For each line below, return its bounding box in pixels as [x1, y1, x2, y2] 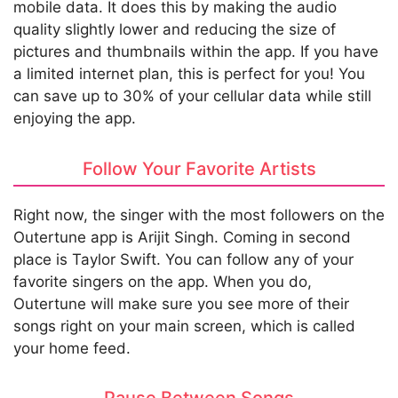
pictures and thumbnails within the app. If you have [13, 43, 378, 61]
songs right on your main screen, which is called [13, 316, 355, 335]
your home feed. [13, 338, 131, 357]
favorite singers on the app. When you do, [13, 272, 312, 291]
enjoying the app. [13, 109, 136, 128]
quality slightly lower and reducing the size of [13, 20, 336, 39]
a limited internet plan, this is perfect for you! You [13, 65, 365, 84]
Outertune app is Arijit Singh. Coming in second [13, 227, 351, 246]
